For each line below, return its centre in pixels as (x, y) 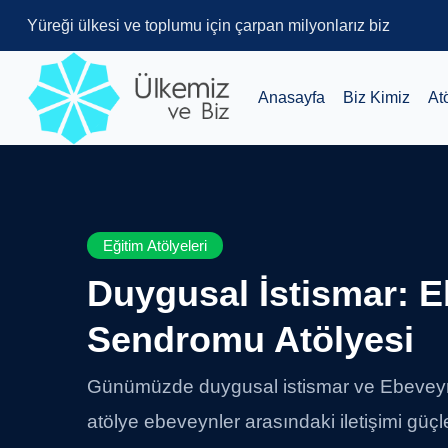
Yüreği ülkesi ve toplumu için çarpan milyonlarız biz (208, 25)
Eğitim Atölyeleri (155, 245)
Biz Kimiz (376, 97)
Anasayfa (291, 97)
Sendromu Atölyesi (250, 339)
